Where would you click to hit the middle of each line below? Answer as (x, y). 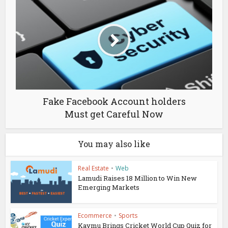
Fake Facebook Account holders (114, 102)
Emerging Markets (109, 188)
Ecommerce (95, 216)
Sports (128, 216)
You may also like (114, 144)
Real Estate (94, 168)
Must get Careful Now (114, 114)
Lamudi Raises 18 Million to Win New (138, 178)
